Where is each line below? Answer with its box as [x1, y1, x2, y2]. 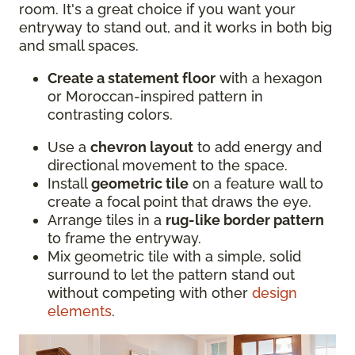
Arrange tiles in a [48, 212, 166, 228]
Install [48, 175, 91, 192]
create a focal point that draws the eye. [48, 193, 311, 210]
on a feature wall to [189, 175, 323, 192]
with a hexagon [216, 70, 323, 86]
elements [48, 303, 112, 319]
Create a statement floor [48, 70, 216, 86]
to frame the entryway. [48, 230, 201, 246]
